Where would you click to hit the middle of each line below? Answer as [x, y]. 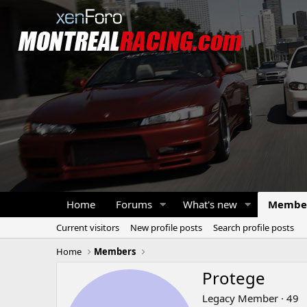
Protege [234, 278]
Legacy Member [240, 298]
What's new [210, 204]
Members [115, 251]
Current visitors [88, 228]
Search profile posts [254, 228]
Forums [134, 204]
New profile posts [166, 228]
